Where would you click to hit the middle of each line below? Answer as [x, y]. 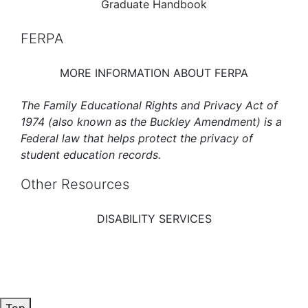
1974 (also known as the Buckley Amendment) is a [151, 121]
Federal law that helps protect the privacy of [137, 138]
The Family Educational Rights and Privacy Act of [149, 105]
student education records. [91, 154]
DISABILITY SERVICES [154, 218]
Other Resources [75, 184]
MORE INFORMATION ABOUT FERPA [154, 73]
